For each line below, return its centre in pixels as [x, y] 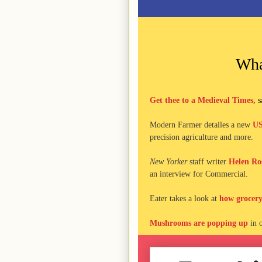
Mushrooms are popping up [199, 223]
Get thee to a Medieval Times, [204, 100]
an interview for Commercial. [199, 174]
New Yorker [168, 162]
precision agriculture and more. [201, 137]
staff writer [208, 162]
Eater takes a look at [184, 199]
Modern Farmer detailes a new [201, 125]
